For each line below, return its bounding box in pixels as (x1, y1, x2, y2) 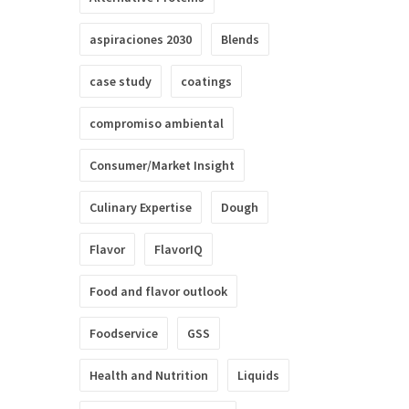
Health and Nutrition (89, 367, 208, 383)
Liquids (237, 367, 279, 383)
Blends (221, 31, 259, 47)
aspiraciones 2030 (89, 31, 192, 47)
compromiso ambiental (89, 115, 224, 131)
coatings (181, 73, 232, 89)
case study (89, 73, 152, 89)
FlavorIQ (154, 241, 203, 257)
